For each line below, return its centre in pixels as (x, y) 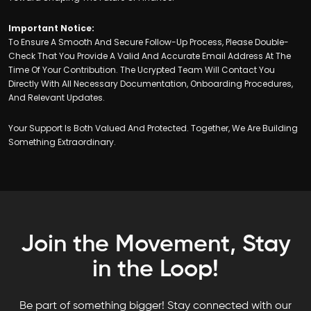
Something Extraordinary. (62, 142)
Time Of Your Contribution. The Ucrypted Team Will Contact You (142, 69)
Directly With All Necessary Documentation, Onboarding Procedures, (151, 83)
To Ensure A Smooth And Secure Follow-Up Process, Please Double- (149, 42)
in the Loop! (155, 270)
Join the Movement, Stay (155, 245)
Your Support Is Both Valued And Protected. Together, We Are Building (153, 128)
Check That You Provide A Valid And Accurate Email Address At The (150, 56)
